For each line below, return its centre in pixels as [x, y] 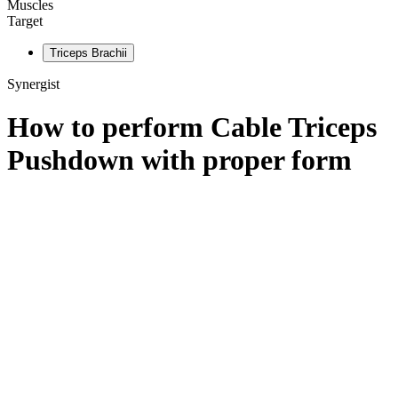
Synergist [33, 84]
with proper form [243, 160]
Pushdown [71, 160]
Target [25, 21]
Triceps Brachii [88, 53]
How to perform [109, 127]
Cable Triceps [294, 127]
